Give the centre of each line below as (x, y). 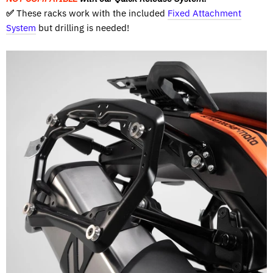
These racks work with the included (92, 13)
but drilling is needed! (83, 27)
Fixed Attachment (204, 13)
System (21, 27)
